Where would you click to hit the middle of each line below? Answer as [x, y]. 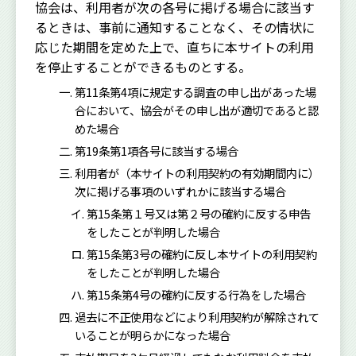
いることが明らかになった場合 [153, 335]
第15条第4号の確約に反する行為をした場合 [196, 294]
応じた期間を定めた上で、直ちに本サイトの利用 [174, 47]
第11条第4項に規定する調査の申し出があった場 [196, 92]
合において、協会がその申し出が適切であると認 [197, 110]
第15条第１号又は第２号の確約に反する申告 [198, 213]
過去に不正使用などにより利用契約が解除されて [197, 316]
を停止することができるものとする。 [143, 67]
